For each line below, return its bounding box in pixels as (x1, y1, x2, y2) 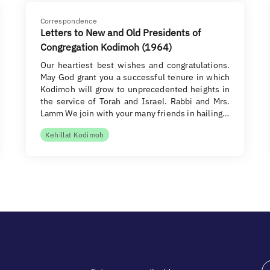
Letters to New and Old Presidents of (40, 27, 201, 39)
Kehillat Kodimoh (45, 130, 104, 139)
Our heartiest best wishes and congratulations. (40, 60, 230, 71)
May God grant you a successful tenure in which (40, 72, 230, 83)
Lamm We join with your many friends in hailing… (40, 108, 230, 119)
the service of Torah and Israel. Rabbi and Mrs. (40, 96, 230, 107)
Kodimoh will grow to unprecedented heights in (40, 84, 230, 95)
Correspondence (40, 16, 98, 25)
